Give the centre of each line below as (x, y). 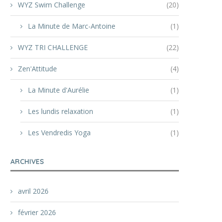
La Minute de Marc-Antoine (72, 26)
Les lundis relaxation (60, 111)
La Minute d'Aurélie (58, 90)
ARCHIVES (27, 162)
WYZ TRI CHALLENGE (53, 47)
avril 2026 (33, 191)
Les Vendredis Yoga (59, 133)
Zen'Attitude (37, 69)
